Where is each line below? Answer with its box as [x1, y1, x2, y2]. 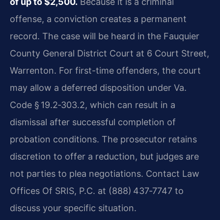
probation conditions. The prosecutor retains [10, 134, 197, 145]
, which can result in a [85, 100, 175, 110]
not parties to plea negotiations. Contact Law [10, 168, 199, 179]
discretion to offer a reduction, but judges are [10, 151, 199, 162]
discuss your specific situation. [10, 203, 137, 214]
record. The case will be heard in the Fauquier [10, 31, 199, 42]
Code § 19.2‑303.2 [10, 100, 85, 110]
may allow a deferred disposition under [10, 82, 174, 93]
